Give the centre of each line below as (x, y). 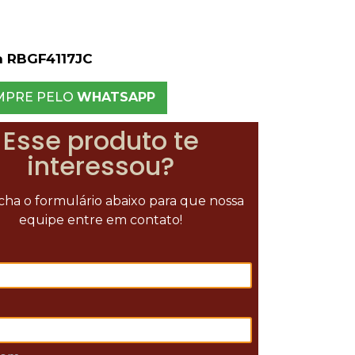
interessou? (101, 166)
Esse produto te (101, 141)
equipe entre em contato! (101, 220)
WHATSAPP (116, 97)
